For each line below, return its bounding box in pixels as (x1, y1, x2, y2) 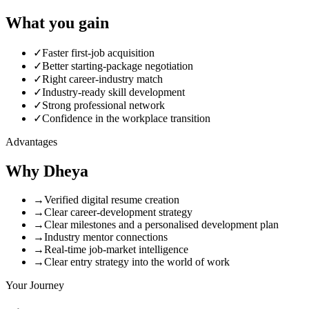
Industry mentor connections (44, 231, 168, 243)
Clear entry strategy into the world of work (44, 256, 230, 268)
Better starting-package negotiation (42, 59, 193, 72)
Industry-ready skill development (42, 86, 185, 98)
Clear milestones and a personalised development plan (44, 219, 279, 231)
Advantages (6, 135, 57, 148)
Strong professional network (42, 99, 165, 111)
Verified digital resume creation (44, 194, 179, 206)
